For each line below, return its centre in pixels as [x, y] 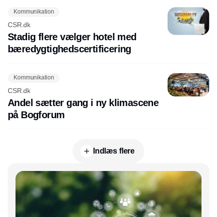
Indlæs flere [114, 151]
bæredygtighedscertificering [70, 49]
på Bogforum [36, 115]
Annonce [108, 171]
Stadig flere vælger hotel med [72, 37]
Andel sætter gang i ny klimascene [83, 102]
